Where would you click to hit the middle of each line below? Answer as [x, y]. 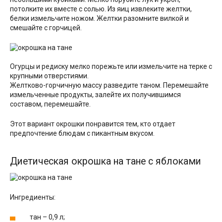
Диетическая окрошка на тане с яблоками [106, 162]
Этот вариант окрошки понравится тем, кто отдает [93, 124]
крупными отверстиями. [49, 76]
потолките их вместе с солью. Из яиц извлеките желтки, [101, 9]
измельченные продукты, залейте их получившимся [95, 95]
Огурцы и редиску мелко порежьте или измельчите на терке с [111, 66]
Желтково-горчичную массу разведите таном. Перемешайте [109, 85]
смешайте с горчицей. [46, 28]
